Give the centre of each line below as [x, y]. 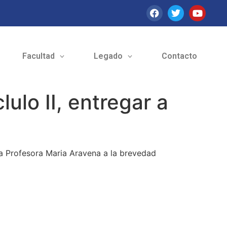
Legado [108, 56]
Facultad [38, 56]
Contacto [179, 56]
